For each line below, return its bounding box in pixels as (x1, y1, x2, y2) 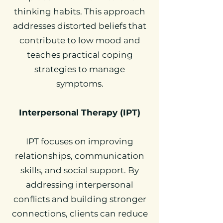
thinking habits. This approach (14, 6, 145, 16)
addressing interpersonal (26, 180, 133, 190)
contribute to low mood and (19, 35, 140, 45)
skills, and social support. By (20, 165, 139, 175)
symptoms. (56, 79, 104, 89)
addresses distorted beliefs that (13, 21, 146, 31)
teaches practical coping (26, 50, 133, 60)
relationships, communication (15, 151, 144, 161)
